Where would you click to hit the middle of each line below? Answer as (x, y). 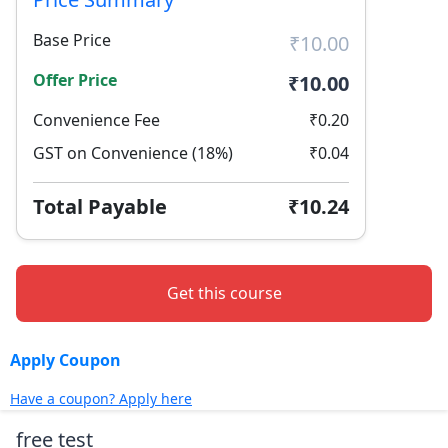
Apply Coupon (65, 359)
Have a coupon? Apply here (101, 398)
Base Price (72, 39)
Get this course (224, 292)
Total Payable (100, 206)
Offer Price (75, 79)
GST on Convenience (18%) (133, 152)
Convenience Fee (96, 119)
